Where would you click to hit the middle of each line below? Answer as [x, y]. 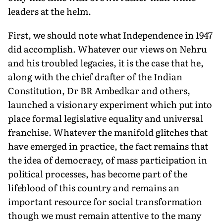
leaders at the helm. [50, 11]
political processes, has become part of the [98, 173]
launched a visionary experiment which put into [110, 104]
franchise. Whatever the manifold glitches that [108, 132]
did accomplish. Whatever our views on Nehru [107, 49]
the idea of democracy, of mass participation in [108, 160]
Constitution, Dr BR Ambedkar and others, [99, 90]
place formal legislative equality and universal [106, 118]
